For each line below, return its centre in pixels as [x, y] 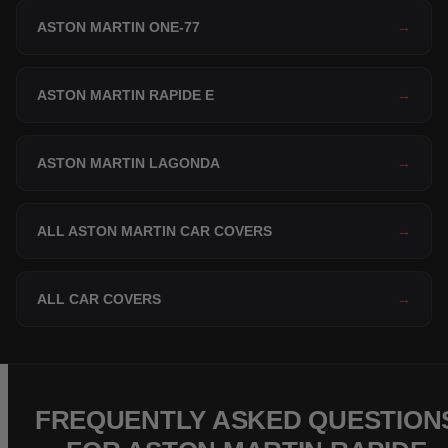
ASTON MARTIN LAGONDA [128, 162]
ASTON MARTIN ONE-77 [118, 26]
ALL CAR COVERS [99, 298]
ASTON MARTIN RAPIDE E [125, 94]
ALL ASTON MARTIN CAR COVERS [154, 230]
